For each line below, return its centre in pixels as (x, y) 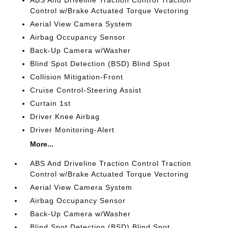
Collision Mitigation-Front (77, 77)
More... (42, 144)
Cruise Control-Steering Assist (86, 90)
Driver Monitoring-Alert (73, 130)
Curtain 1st (51, 103)
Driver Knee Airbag (65, 117)
